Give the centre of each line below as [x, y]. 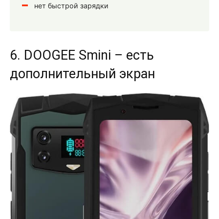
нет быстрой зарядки [71, 5]
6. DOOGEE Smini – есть [82, 55]
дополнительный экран [82, 74]
